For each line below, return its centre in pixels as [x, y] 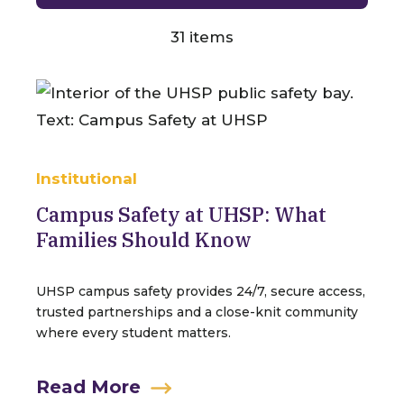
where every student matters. [133, 333]
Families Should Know [144, 239]
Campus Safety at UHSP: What [181, 214]
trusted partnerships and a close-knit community [197, 312]
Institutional [87, 179]
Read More [88, 387]
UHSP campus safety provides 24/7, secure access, [201, 291]
